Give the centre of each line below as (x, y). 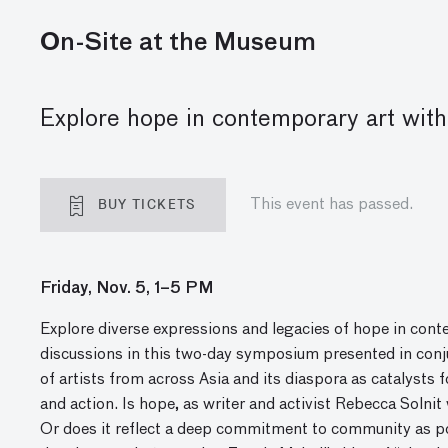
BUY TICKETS (144, 204)
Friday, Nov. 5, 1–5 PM (127, 289)
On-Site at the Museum (178, 43)
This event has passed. (331, 205)
